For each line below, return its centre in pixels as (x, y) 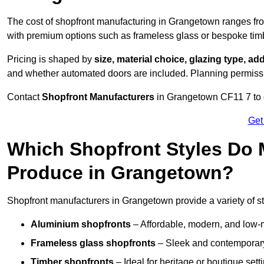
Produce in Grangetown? (121, 173)
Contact (24, 97)
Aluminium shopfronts (81, 225)
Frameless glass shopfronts (93, 243)
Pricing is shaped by (51, 60)
